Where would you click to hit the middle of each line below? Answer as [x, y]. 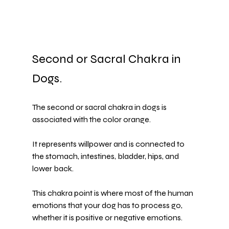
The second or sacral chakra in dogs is [100, 107]
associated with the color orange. [91, 120]
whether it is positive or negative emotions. [107, 218]
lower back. [53, 169]
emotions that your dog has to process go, [108, 205]
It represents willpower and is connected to [109, 144]
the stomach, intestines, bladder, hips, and [106, 156]
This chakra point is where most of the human [113, 193]
